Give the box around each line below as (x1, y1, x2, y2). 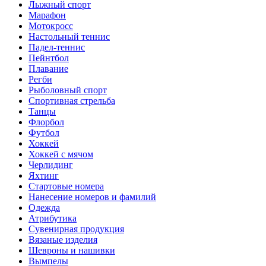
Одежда (28, 202, 60, 213)
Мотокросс (28, 21, 73, 31)
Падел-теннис (28, 42, 85, 53)
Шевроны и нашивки (28, 245, 115, 256)
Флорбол (28, 117, 64, 128)
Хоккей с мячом (28, 149, 93, 160)
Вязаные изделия (28, 235, 97, 245)
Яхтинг (28, 170, 59, 181)
